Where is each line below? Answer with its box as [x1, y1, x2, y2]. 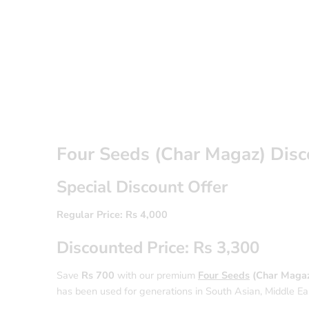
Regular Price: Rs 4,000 [57, 207, 168, 221]
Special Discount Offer [57, 175, 228, 198]
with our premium [114, 268, 198, 282]
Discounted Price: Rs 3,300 [57, 236, 259, 259]
